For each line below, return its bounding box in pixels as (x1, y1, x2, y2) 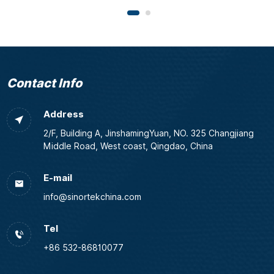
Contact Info (6, 76, 82, 91)
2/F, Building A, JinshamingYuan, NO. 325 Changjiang (43, 128, 254, 139)
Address (43, 109, 84, 120)
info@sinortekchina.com (43, 192, 141, 202)
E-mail (43, 172, 72, 184)
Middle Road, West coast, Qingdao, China (43, 141, 213, 152)
